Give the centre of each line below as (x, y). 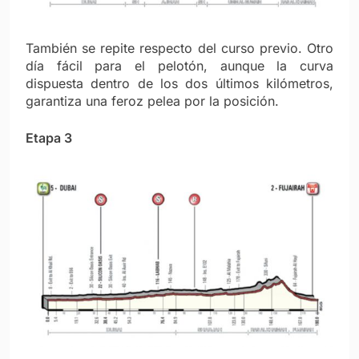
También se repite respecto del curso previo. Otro (179, 48)
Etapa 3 (49, 138)
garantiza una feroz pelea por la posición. (152, 101)
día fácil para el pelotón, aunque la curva (179, 66)
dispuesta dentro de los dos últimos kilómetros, (179, 84)
